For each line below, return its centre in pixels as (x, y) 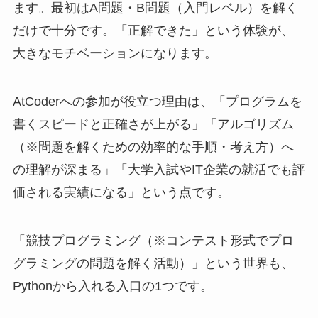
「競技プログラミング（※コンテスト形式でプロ (153, 240)
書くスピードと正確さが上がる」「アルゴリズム (153, 124)
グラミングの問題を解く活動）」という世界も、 (153, 263)
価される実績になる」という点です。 (121, 192)
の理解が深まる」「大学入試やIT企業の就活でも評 (159, 169)
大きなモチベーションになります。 (115, 53)
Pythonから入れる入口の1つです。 (113, 286)
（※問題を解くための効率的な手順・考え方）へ (153, 147)
